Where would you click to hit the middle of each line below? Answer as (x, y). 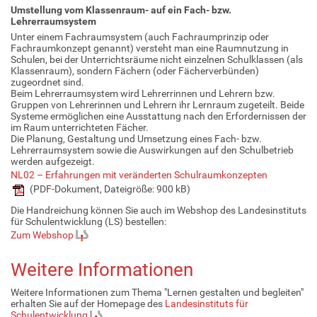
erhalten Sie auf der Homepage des (88, 304)
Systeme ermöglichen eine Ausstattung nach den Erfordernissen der (158, 116)
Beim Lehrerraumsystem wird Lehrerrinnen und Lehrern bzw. (143, 93)
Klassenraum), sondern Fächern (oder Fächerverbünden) (135, 70)
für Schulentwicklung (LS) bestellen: (88, 221)
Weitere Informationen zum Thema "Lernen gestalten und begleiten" (157, 293)
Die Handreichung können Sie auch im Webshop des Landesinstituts (158, 210)
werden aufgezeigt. (53, 161)
